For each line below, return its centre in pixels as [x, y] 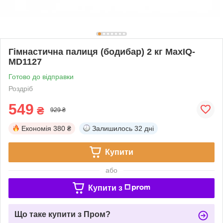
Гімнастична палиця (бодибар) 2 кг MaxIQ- [102, 52]
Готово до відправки [41, 76]
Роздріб [21, 88]
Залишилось [112, 128]
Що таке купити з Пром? [62, 214]
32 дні [144, 128]
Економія [36, 128]
